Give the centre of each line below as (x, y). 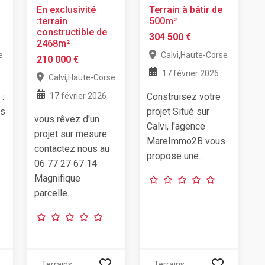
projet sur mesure (71, 134)
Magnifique (57, 178)
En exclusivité (66, 9)
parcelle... (54, 193)
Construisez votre (184, 96)
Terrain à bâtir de (186, 9)
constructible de (72, 32)
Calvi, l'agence (176, 126)
